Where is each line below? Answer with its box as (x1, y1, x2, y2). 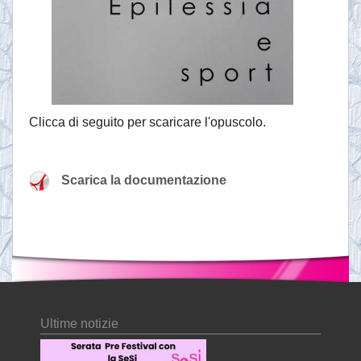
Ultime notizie (40, 317, 118, 331)
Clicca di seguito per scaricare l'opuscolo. (29, 115, 266, 130)
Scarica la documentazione (61, 173, 226, 188)
